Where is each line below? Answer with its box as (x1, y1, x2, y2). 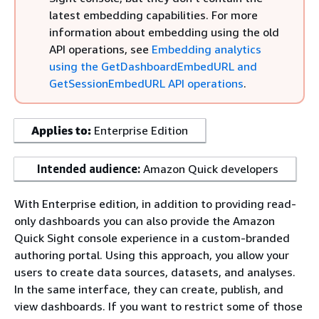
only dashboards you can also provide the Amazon (14, 214, 275, 228)
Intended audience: (37, 162, 143, 176)
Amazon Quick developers (143, 162, 281, 176)
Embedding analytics (152, 42, 261, 56)
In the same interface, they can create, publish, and (14, 282, 283, 296)
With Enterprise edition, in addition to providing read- (14, 197, 296, 211)
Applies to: (31, 123, 91, 137)
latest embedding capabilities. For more (49, 8, 258, 22)
